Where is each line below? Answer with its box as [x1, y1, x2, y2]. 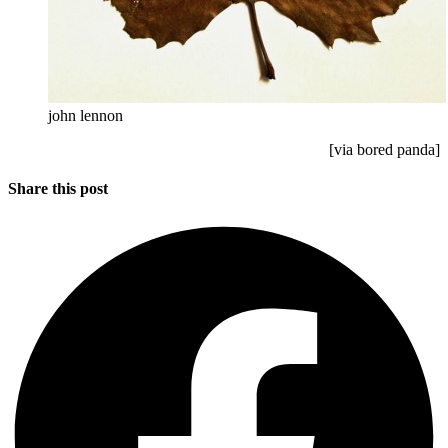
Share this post [8, 180, 108, 198]
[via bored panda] [329, 141, 440, 159]
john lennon [48, 107, 123, 125]
